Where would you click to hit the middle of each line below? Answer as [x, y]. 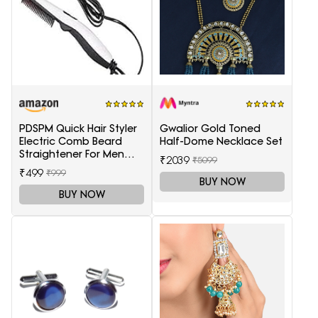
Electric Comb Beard [71, 141]
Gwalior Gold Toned [210, 128]
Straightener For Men [72, 154]
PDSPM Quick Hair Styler [78, 128]
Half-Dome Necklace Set [221, 141]
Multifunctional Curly [71, 166]
